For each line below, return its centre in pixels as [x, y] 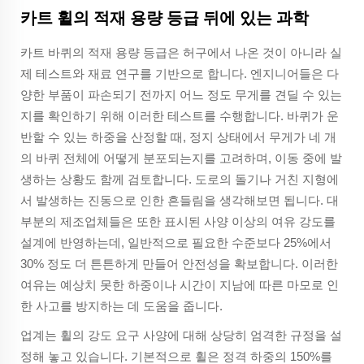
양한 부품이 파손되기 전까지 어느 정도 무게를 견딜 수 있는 [181, 95]
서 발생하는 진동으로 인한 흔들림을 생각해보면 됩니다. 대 [180, 201]
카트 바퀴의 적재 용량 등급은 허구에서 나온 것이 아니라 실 [181, 53]
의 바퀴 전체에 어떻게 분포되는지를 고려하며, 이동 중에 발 [181, 158]
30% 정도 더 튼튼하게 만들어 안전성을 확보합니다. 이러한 [179, 264]
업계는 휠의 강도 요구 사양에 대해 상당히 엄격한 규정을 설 [181, 336]
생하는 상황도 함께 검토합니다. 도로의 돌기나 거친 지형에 [180, 180]
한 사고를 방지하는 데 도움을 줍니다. [121, 306]
